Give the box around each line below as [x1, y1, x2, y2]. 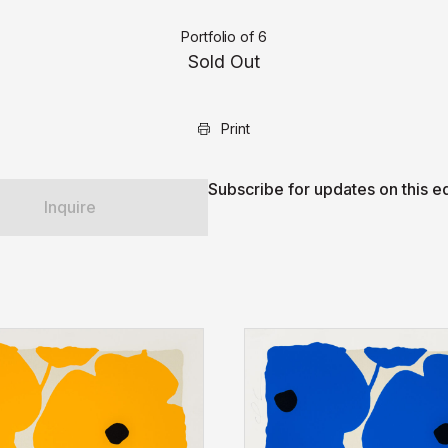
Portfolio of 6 [181, 28, 267, 45]
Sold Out [187, 51, 260, 72]
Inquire [44, 196, 97, 217]
